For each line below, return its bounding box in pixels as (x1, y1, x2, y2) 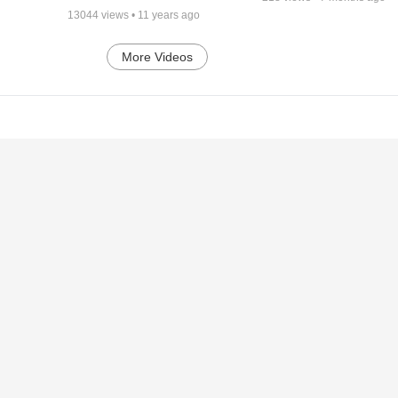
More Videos (122, 49, 194, 64)
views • (98, 8, 138, 21)
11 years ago (137, 8, 200, 21)
